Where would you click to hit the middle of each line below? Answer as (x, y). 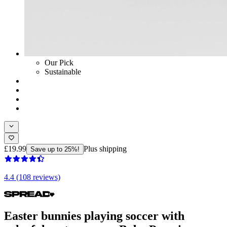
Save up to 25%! (55, 149)
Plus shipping (105, 148)
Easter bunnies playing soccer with (94, 216)
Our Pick (59, 63)
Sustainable (63, 72)
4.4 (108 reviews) (32, 177)
